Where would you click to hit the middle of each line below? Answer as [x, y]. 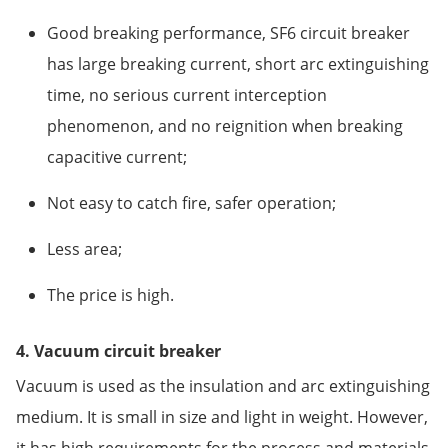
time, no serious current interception [187, 94]
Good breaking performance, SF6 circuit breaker [229, 32]
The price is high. [111, 294]
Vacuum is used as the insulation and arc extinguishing [222, 385]
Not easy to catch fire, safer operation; [192, 202]
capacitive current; [117, 156]
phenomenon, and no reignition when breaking [225, 125]
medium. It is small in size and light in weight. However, [221, 416]
